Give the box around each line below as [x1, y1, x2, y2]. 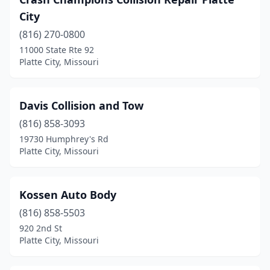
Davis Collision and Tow [19, 98, 143, 113]
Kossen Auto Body [19, 187, 116, 202]
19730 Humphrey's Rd [19, 133, 108, 145]
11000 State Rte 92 [19, 44, 94, 55]
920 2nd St [19, 222, 62, 234]
